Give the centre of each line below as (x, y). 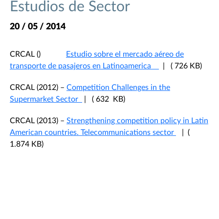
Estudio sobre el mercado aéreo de (125, 55)
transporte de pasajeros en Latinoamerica (84, 66)
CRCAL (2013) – (38, 121)
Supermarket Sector (46, 99)
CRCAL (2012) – (38, 88)
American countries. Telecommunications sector (93, 133)
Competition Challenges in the (118, 88)
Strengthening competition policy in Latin (137, 121)
